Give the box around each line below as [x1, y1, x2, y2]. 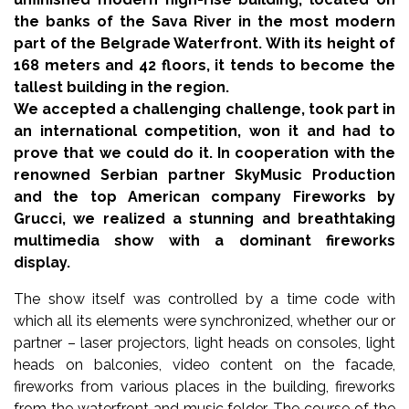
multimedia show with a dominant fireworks [14, 231, 395, 249]
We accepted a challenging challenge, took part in [14, 100, 395, 118]
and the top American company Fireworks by [14, 187, 395, 205]
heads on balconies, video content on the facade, [14, 355, 395, 373]
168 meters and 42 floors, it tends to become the [14, 56, 395, 74]
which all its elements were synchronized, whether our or [14, 311, 395, 330]
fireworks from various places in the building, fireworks [14, 377, 395, 395]
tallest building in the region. [14, 78, 229, 96]
